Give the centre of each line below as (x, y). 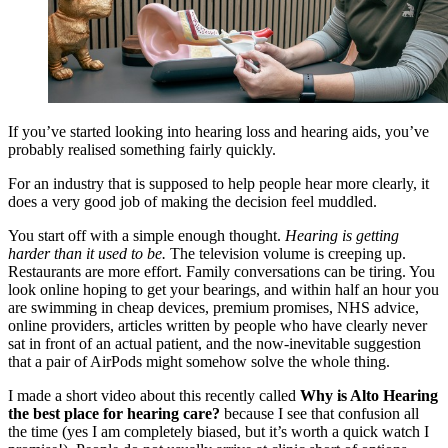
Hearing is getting (342, 236)
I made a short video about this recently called (154, 396)
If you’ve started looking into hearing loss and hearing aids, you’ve (218, 132)
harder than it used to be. (89, 254)
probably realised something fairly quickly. (142, 150)
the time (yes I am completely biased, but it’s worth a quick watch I (218, 432)
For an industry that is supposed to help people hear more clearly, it (218, 184)
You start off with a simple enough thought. (146, 236)
